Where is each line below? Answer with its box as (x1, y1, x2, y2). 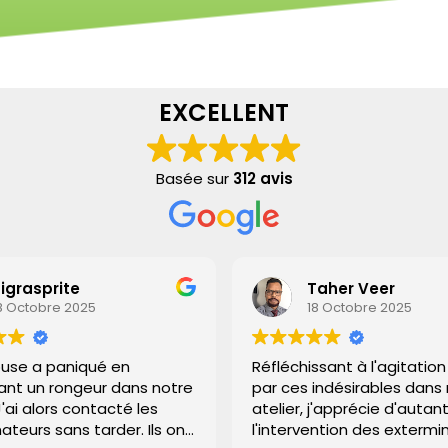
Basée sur (155, 168, 233, 190)
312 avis (232, 168, 293, 190)
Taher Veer (298, 277, 387, 299)
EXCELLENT (159, 96, 289, 130)
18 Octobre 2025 (298, 297, 404, 317)
